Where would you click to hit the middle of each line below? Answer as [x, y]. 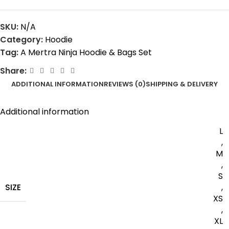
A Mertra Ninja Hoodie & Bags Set [86, 52]
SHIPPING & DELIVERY [182, 84]
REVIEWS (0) [125, 84]
